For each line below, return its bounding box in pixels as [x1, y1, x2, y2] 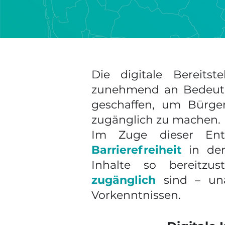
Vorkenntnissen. [91, 188, 181, 202]
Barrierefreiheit [91, 143, 182, 157]
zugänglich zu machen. [91, 113, 220, 127]
